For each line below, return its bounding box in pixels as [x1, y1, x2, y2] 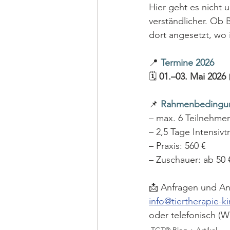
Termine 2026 [161, 57, 214, 68]
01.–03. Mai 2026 [159, 71, 226, 82]
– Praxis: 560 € [149, 140, 205, 151]
